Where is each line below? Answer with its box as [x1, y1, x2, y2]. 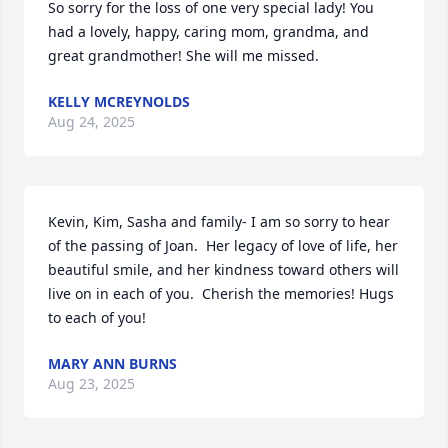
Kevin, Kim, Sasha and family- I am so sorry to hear [48, 212, 390, 231]
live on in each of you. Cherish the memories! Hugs [48, 284, 394, 303]
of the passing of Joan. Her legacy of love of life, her [48, 236, 398, 255]
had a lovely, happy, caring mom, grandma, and [48, 22, 369, 41]
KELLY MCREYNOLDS [48, 92, 190, 111]
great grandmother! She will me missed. [48, 46, 319, 65]
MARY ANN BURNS [48, 354, 177, 373]
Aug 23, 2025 [48, 374, 135, 393]
